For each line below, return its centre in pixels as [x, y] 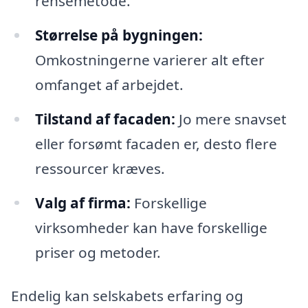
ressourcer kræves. [100, 168]
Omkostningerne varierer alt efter [150, 59]
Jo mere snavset [231, 119]
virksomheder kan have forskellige [151, 227]
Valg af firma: [82, 202]
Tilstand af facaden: [105, 119]
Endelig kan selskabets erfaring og [127, 296]
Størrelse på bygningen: [119, 35]
